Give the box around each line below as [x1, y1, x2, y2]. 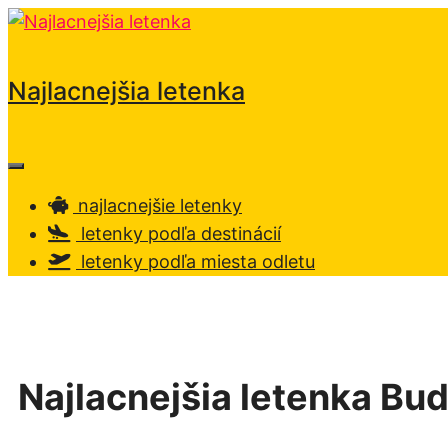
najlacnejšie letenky [73, 195, 242, 216]
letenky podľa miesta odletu [76, 251, 315, 272]
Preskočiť [7, 10, 86, 31]
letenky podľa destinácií [76, 223, 281, 244]
